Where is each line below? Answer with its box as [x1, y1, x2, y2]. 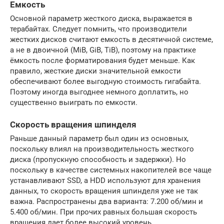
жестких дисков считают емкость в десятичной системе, [10, 34, 213, 44]
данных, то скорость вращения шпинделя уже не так [10, 186, 198, 196]
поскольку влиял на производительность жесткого [10, 144, 194, 154]
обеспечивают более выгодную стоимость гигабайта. [10, 76, 201, 86]
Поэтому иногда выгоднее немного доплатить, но [10, 87, 188, 96]
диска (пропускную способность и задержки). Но [10, 155, 186, 164]
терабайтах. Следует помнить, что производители [10, 24, 187, 33]
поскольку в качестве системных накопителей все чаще [10, 165, 211, 175]
